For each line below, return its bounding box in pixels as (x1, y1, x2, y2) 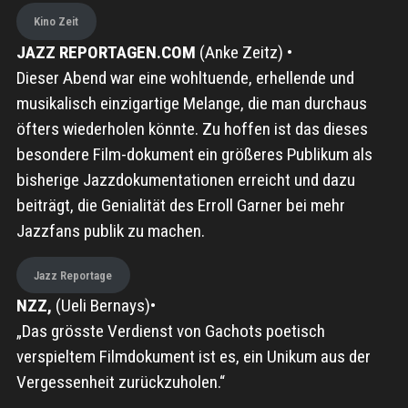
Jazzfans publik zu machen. (15, 219, 205, 241)
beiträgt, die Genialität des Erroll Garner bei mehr (15, 194, 345, 216)
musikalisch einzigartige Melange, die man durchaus (15, 92, 367, 114)
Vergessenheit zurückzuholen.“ (15, 372, 225, 393)
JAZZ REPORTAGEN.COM (15, 41, 199, 63)
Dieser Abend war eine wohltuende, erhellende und (15, 66, 354, 88)
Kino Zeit (34, 14, 79, 28)
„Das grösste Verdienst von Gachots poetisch (15, 321, 325, 342)
